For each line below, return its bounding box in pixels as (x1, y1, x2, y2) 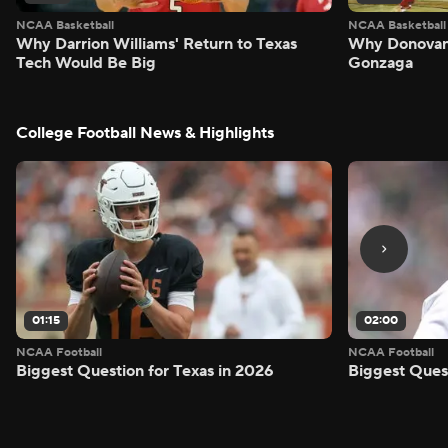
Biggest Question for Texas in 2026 (16, 361, 274, 382)
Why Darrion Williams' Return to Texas (16, 34, 297, 55)
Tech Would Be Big (16, 53, 156, 74)
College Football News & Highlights (16, 123, 274, 144)
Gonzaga (348, 53, 414, 74)
